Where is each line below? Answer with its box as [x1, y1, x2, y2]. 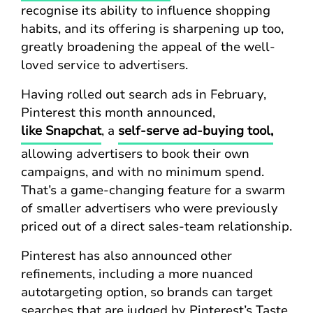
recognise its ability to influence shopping [21, 2, 270, 19]
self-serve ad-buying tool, [118, 122, 273, 139]
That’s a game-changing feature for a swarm [21, 182, 285, 198]
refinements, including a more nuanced [21, 265, 253, 282]
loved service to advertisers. [21, 57, 188, 73]
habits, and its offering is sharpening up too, [21, 20, 284, 37]
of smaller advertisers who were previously [21, 200, 278, 217]
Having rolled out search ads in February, [21, 86, 266, 103]
